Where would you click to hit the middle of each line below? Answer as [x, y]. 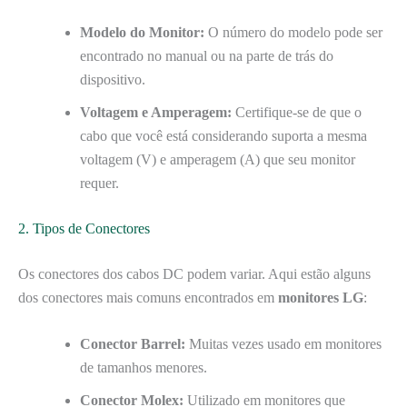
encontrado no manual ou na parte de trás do [207, 55]
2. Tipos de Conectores [84, 228]
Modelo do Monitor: [142, 32]
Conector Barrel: [133, 344]
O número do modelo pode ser [293, 32]
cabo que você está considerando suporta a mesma [223, 135]
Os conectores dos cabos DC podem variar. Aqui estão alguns [194, 273]
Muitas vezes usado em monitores [283, 344]
